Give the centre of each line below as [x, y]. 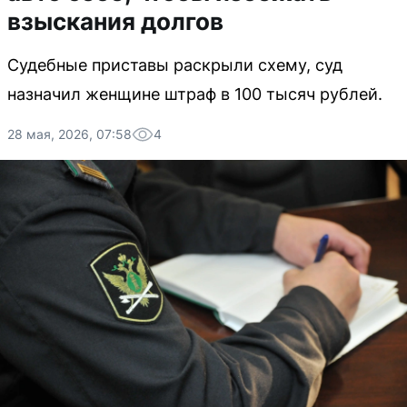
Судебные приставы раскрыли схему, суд [175, 65]
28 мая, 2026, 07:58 [69, 134]
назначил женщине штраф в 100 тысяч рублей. [195, 94]
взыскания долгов [115, 21]
